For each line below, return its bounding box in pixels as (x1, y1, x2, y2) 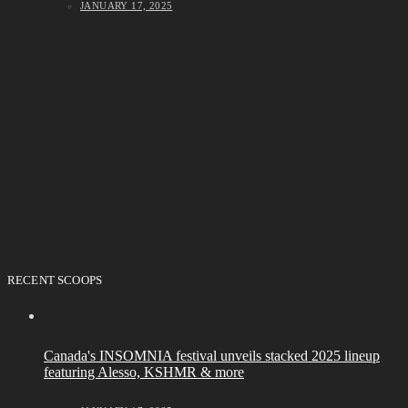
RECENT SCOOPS (7, 272, 103, 287)
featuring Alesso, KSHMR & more (44, 364, 244, 381)
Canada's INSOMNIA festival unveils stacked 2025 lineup (44, 348, 380, 364)
